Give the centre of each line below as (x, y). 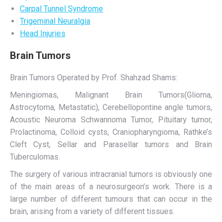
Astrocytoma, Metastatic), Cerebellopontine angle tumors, (111, 107)
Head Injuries (43, 33)
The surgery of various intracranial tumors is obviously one (111, 174)
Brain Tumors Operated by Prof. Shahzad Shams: (94, 78)
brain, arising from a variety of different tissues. (92, 211)
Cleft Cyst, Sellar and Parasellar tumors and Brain (111, 144)
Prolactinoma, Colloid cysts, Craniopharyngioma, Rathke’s (111, 132)
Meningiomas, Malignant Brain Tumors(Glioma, (111, 95)
